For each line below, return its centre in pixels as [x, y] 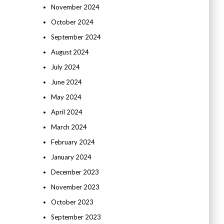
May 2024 [66, 97]
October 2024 [72, 22]
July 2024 [65, 67]
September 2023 [76, 217]
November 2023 [75, 187]
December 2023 [75, 172]
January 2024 [71, 157]
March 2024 [69, 127]
